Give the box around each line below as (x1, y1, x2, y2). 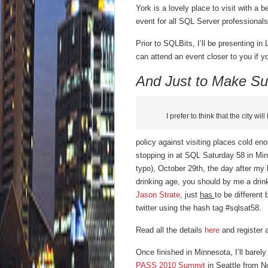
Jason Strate (136, 190, 180, 199)
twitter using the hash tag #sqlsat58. (136, 203, 261, 212)
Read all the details (136, 226, 205, 234)
